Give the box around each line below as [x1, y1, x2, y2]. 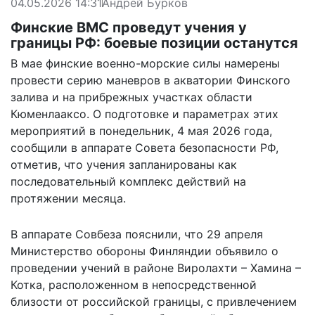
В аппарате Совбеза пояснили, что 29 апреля [11, 226, 263, 241]
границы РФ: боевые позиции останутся [11, 34, 298, 51]
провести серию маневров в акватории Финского [11, 72, 290, 87]
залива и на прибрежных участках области [11, 89, 252, 104]
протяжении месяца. [11, 191, 126, 205]
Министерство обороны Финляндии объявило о [11, 243, 278, 258]
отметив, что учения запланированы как [11, 157, 237, 172]
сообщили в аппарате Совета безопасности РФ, [11, 140, 278, 155]
